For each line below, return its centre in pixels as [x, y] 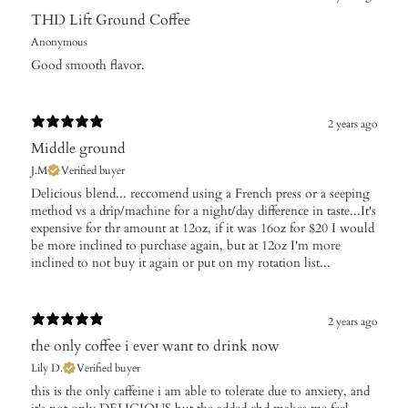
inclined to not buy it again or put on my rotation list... [181, 263]
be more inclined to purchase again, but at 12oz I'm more [186, 246]
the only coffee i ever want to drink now [155, 347]
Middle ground [78, 149]
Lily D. [47, 368]
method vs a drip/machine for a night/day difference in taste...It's [204, 211]
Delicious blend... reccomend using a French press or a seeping [200, 194]
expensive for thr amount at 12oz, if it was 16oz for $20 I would [203, 229]
